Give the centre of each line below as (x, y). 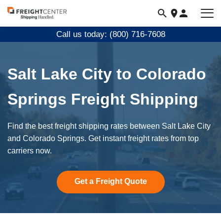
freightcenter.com (39, 26)
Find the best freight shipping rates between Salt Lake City (109, 126)
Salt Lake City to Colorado (107, 74)
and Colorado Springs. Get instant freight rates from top (103, 138)
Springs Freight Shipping (103, 99)
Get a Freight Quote (110, 181)
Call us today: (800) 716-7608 (110, 34)
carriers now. (30, 151)
